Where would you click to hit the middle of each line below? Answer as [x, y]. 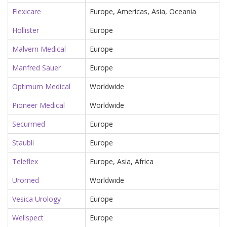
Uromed [26, 180]
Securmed [29, 124]
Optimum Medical [41, 86]
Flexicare [27, 11]
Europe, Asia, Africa [122, 161]
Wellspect [28, 217]
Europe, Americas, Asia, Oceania [143, 11]
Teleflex [25, 161]
